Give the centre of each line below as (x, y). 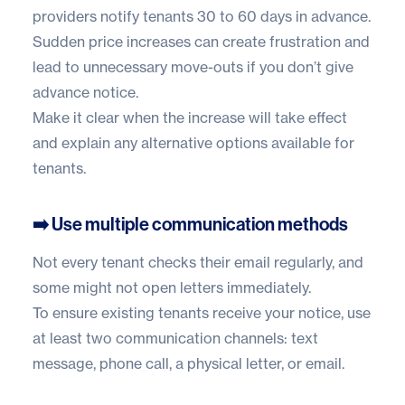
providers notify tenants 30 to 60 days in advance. (202, 16)
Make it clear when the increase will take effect (190, 117)
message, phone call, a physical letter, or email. (188, 363)
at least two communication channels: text (175, 338)
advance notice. (85, 92)
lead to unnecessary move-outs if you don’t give (193, 66)
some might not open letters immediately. (172, 287)
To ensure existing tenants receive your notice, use (202, 312)
